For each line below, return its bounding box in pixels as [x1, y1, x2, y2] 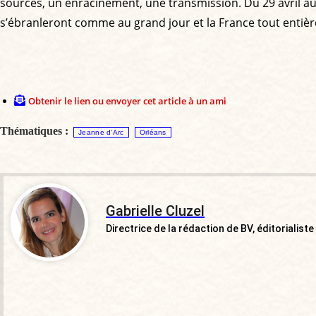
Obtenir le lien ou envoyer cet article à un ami [28, 94, 226, 107]
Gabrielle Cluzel [106, 202, 205, 219]
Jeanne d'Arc [78, 128, 124, 136]
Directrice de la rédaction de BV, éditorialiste [106, 222, 314, 234]
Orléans [139, 128, 166, 136]
